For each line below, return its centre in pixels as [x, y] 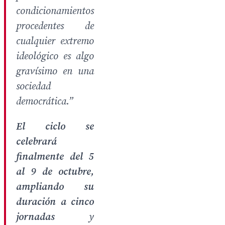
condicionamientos [55, 11]
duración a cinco [55, 202]
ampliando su [55, 187]
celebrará [36, 142]
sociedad [33, 87]
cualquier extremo [55, 41]
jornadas [35, 217]
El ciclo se [55, 127]
